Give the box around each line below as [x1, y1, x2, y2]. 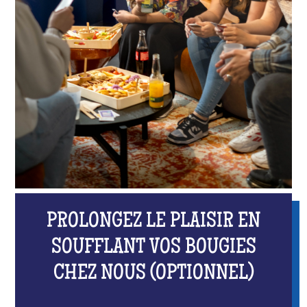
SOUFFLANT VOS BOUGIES [51, 236, 256, 260]
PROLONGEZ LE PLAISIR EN [47, 210, 260, 234]
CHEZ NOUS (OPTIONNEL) [53, 262, 254, 286]
